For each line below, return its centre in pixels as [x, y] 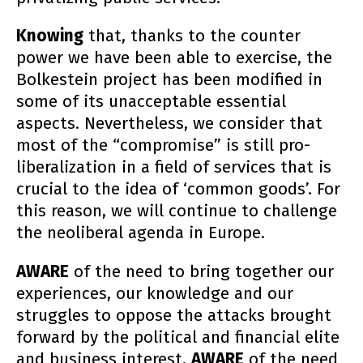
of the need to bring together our [201, 272]
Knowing [50, 36]
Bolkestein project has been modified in [169, 80]
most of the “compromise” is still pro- [163, 146]
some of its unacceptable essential [151, 102]
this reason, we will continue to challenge [177, 211]
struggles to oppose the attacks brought [174, 316]
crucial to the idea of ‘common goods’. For [178, 190]
